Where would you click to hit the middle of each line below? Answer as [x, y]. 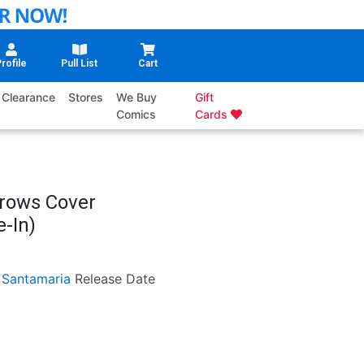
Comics [136, 115]
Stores [86, 97]
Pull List [80, 64]
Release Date [115, 279]
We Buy [137, 97]
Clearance [29, 97]
